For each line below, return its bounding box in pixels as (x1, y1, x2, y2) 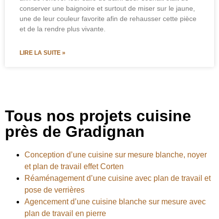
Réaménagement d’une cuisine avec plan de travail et (24, 174, 211, 182)
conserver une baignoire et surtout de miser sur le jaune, (20, 4, 195, 12)
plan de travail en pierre (24, 209, 106, 218)
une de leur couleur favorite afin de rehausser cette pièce (20, 14, 197, 22)
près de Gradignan (5, 122, 145, 140)
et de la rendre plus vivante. (20, 24, 106, 33)
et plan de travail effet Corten (24, 162, 124, 171)
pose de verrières (24, 185, 85, 194)
